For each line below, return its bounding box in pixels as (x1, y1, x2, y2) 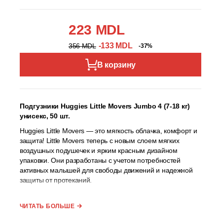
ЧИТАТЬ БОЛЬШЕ (20, 202, 75, 210)
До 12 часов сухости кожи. (39, 206, 144, 216)
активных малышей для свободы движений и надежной (20, 166, 193, 174)
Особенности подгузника (20, 190, 104, 199)
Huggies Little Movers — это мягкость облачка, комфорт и (20, 126, 197, 135)
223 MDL (69, 22, 125, 37)
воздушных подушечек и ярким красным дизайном (20, 146, 178, 154)
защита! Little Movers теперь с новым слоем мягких (20, 136, 180, 145)
